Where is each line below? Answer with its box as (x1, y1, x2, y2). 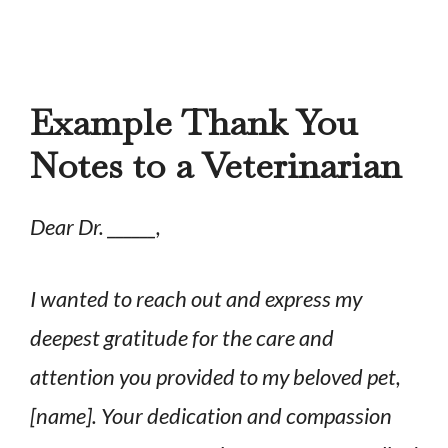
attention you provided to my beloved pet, (30, 362, 401, 390)
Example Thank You (30, 98, 357, 146)
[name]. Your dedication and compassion (30, 401, 392, 429)
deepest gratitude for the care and (30, 323, 334, 351)
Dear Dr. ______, (30, 212, 161, 240)
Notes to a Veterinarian (30, 141, 401, 189)
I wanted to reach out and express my (30, 284, 362, 312)
